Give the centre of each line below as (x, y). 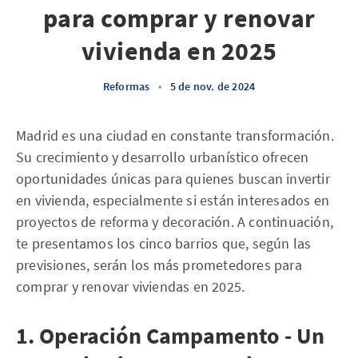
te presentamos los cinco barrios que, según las (164, 243)
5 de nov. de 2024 (213, 86)
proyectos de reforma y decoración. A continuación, (175, 222)
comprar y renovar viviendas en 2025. (131, 286)
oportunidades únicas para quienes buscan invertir (173, 179)
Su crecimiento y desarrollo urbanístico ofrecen (163, 157)
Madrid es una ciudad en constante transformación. (175, 135)
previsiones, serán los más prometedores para (159, 265)
